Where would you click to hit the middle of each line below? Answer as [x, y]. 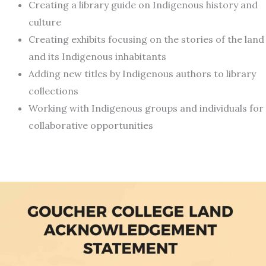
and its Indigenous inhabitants [97, 57]
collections [53, 91]
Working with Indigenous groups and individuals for [146, 108]
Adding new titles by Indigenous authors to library [142, 74]
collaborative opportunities [91, 126]
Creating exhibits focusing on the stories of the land [146, 39]
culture [45, 22]
